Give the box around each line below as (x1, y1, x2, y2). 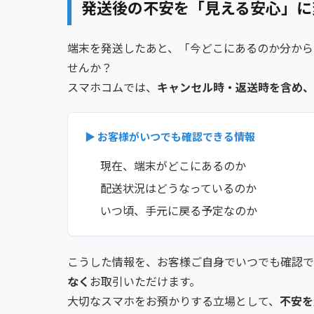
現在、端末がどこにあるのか (100, 157, 246, 175)
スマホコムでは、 (67, 78, 157, 96)
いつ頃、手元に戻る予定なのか (100, 202, 257, 219)
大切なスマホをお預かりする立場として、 (67, 292, 280, 310)
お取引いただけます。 (90, 273, 200, 290)
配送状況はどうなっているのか (100, 179, 257, 197)
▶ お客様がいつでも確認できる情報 (85, 129, 255, 144)
